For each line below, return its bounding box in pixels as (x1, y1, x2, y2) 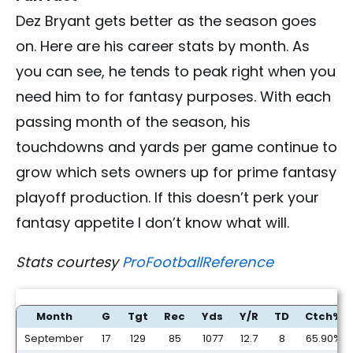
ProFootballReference (122, 252, 273, 273)
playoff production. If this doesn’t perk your (16, 188, 319, 208)
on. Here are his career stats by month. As (16, 36, 310, 57)
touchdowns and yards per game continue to (16, 137, 337, 158)
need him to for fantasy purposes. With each (16, 87, 331, 107)
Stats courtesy (16, 252, 122, 273)
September (24, 331, 84, 347)
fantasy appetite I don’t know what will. (16, 213, 289, 233)
